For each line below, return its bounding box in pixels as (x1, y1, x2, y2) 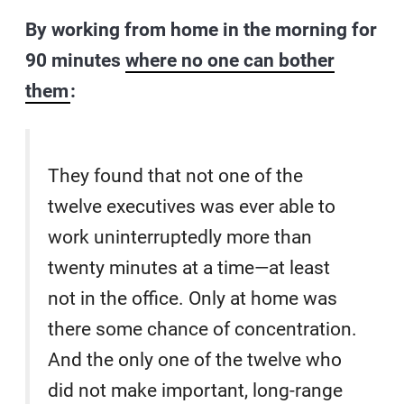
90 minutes (25, 49, 126, 71)
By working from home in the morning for (25, 18, 378, 41)
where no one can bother (125, 49, 335, 71)
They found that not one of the (48, 164, 304, 187)
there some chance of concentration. (48, 317, 358, 340)
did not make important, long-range (48, 379, 344, 401)
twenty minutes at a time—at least (48, 256, 331, 279)
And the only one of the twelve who (48, 348, 343, 371)
